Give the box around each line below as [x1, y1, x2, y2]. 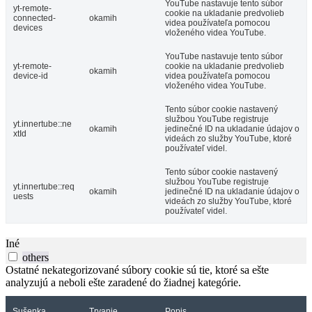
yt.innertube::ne [13, 119, 72, 130]
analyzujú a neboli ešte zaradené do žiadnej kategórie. [6, 276, 241, 289]
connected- [13, 13, 56, 24]
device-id [13, 71, 48, 81]
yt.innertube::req [13, 182, 75, 192]
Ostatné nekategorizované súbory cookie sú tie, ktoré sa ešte [6, 264, 269, 276]
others [22, 251, 49, 264]
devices [13, 23, 42, 33]
